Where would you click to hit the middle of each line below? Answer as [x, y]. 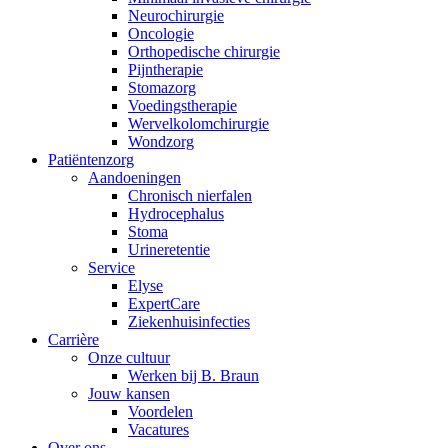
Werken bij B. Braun [193, 375]
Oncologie [161, 33]
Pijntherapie [165, 69]
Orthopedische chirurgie [204, 51]
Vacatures [158, 429]
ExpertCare [164, 303]
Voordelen [160, 411]
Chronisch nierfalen [190, 195]
